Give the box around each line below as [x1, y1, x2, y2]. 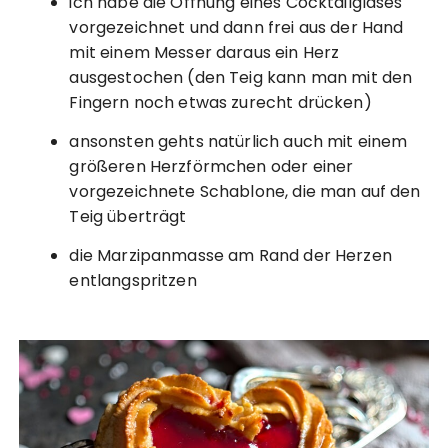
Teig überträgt [69, 204, 187, 228]
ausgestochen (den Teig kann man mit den [69, 65, 413, 89]
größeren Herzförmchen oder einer [69, 154, 354, 178]
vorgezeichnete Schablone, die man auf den [69, 179, 421, 203]
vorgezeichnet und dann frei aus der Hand [69, 15, 404, 39]
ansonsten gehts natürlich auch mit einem [69, 129, 408, 153]
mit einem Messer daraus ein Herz [69, 40, 340, 64]
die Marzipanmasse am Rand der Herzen [69, 243, 392, 267]
